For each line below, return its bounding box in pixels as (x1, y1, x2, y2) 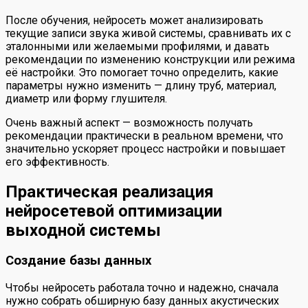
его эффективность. (5, 155, 109, 168)
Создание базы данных (5, 253, 152, 269)
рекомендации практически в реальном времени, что (5, 129, 283, 142)
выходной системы (5, 220, 161, 240)
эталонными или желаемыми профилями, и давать (5, 39, 269, 53)
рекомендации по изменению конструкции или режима (5, 52, 295, 66)
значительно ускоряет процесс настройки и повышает (5, 142, 285, 155)
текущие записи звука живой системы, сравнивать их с (5, 26, 291, 40)
